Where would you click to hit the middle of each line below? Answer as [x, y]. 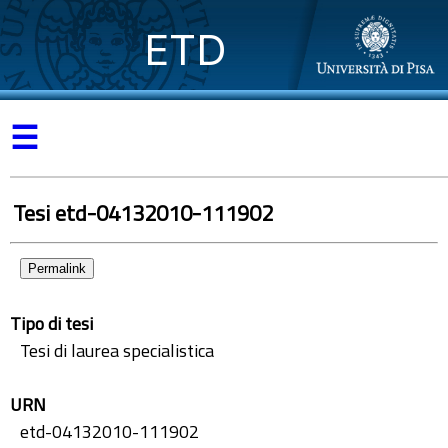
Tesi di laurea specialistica [117, 350]
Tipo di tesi [51, 323]
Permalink [57, 268]
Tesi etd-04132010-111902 [143, 213]
